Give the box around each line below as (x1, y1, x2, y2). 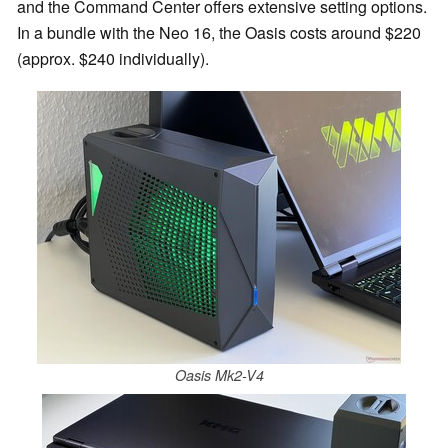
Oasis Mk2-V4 (174, 365, 264, 386)
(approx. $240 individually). (17, 46, 209, 70)
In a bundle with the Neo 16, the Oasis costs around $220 (17, 20, 421, 44)
